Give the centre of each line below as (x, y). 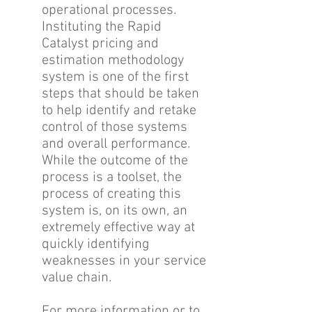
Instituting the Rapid (102, 27)
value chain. (77, 278)
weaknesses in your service (124, 261)
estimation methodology (113, 61)
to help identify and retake (119, 111)
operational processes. (109, 10)
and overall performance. (116, 144)
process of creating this (111, 194)
